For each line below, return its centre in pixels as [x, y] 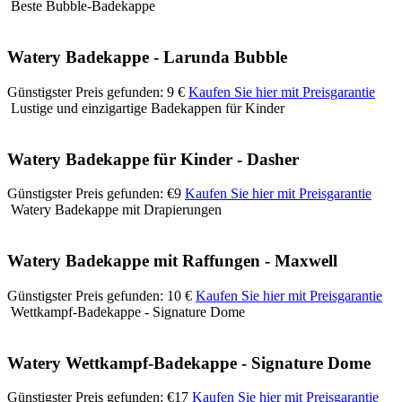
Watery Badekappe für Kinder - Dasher [153, 159]
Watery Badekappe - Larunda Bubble [147, 57]
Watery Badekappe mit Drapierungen [114, 210]
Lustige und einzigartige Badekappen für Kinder [146, 108]
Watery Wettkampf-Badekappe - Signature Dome [189, 363]
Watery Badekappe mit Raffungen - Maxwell [172, 261]
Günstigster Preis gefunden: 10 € [100, 295]
